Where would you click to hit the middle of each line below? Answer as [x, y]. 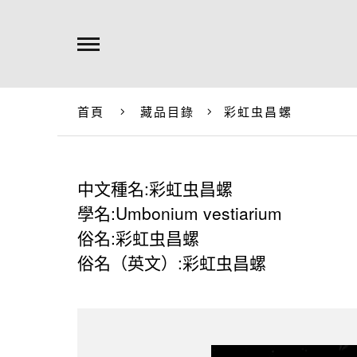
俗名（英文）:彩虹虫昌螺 [172, 262]
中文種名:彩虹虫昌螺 [155, 188]
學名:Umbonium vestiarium [180, 213]
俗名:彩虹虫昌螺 [138, 237]
